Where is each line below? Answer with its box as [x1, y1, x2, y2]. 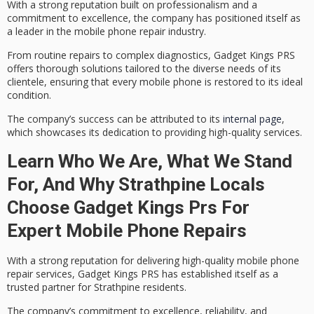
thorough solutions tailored [36, 62, 160, 76]
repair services [7, 266, 72, 280]
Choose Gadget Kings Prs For [7, 196, 250, 218]
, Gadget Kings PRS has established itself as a [72, 266, 278, 280]
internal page [223, 112, 282, 126]
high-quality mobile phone [182, 253, 299, 267]
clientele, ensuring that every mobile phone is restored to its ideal [7, 75, 303, 89]
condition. [7, 88, 51, 102]
